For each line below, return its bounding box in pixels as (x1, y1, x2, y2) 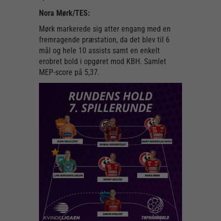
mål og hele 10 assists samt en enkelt (39, 46, 160, 55)
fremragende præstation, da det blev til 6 (39, 35, 170, 44)
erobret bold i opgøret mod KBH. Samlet (39, 57, 166, 66)
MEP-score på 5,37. (39, 68, 100, 77)
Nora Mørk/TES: (39, 8, 90, 18)
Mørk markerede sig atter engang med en (39, 24, 171, 34)
